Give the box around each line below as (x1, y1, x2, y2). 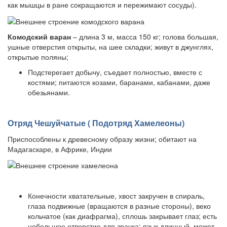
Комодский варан (8, 31, 71, 42)
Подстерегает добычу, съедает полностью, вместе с (28, 66, 202, 77)
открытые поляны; (8, 51, 68, 62)
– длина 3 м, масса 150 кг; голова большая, (71, 31, 218, 42)
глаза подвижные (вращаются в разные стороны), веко (28, 200, 211, 211)
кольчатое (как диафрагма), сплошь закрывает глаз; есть (28, 210, 217, 221)
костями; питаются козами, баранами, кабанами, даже (28, 77, 210, 87)
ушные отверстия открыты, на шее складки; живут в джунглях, (8, 41, 213, 52)
